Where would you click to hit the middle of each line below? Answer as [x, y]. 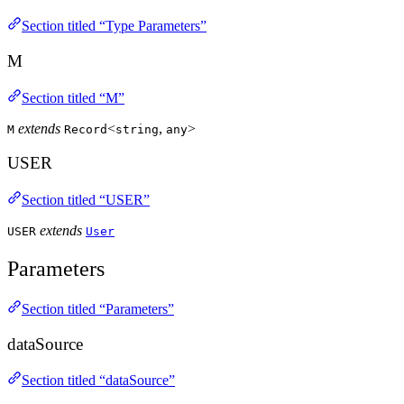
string [137, 129]
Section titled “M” [73, 97]
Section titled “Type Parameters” [114, 26]
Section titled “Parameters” [98, 308]
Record [86, 129]
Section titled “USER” [86, 200]
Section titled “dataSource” [98, 381]
